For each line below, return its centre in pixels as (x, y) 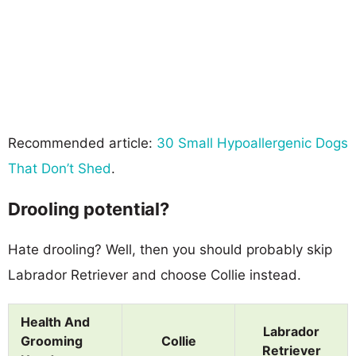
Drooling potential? (89, 209)
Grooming (52, 341)
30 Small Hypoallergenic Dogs (252, 143)
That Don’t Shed (60, 168)
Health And (55, 321)
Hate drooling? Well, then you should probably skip (170, 249)
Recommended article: (82, 143)
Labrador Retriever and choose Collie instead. (155, 275)
